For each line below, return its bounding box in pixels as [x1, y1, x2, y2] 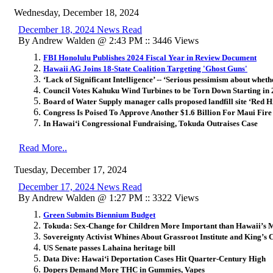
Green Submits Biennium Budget [43, 210, 155, 219]
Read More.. [19, 142, 67, 153]
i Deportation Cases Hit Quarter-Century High [107, 253, 266, 263]
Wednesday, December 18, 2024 [14, 7, 139, 18]
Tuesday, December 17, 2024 [14, 164, 127, 175]
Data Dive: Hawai [43, 253, 104, 263]
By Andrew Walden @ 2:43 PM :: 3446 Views [18, 35, 199, 46]
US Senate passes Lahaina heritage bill [43, 243, 175, 252]
